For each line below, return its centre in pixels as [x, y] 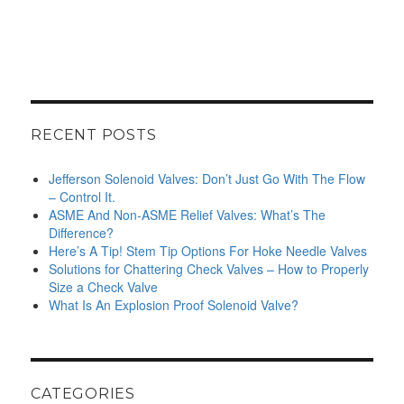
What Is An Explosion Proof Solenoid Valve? [174, 305]
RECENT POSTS [94, 135]
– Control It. [83, 197]
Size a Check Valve [104, 287]
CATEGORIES [83, 393]
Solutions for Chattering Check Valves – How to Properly [209, 269]
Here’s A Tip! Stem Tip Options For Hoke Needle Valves [208, 251]
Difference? [82, 233]
